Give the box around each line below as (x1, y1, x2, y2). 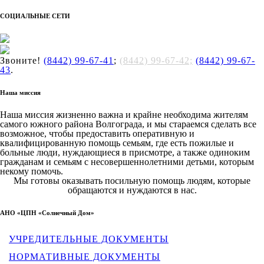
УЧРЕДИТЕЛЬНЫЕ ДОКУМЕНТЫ (9, 233, 169, 244)
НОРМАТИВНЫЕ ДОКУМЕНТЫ (9, 251, 160, 262)
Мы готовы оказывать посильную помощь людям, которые (14, 175, 250, 186)
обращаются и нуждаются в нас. (67, 184, 197, 195)
